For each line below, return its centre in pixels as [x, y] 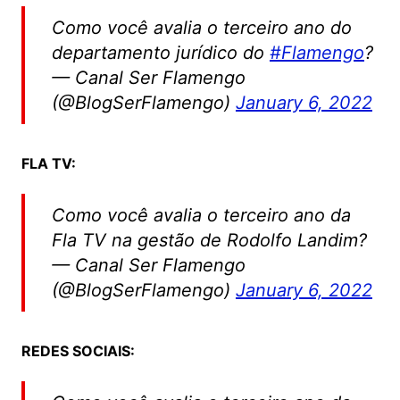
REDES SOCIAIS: [78, 351]
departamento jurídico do [160, 53]
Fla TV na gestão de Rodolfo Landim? [209, 241]
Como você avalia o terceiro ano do [201, 28]
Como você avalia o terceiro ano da [201, 216]
